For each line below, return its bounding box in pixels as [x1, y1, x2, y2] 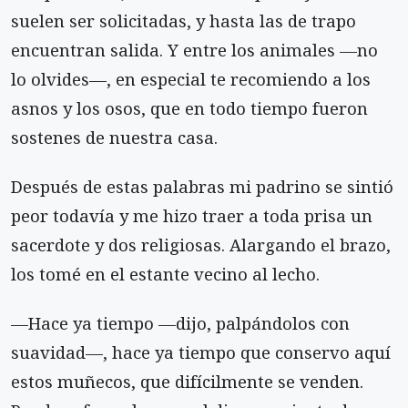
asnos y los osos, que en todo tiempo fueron [11, 97, 368, 119]
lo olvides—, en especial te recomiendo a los [11, 67, 371, 90]
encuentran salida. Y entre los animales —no [11, 38, 378, 61]
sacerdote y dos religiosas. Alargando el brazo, [11, 233, 391, 257]
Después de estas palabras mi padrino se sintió [11, 175, 393, 199]
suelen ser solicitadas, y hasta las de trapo [11, 9, 356, 32]
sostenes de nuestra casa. [11, 126, 218, 148]
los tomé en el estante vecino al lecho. [11, 262, 320, 286]
